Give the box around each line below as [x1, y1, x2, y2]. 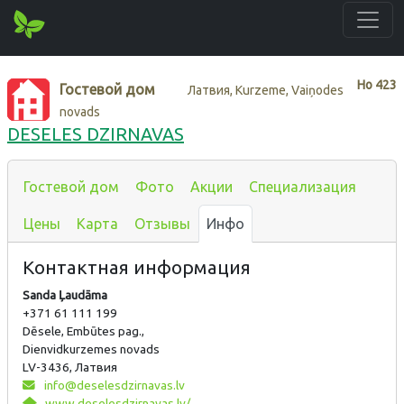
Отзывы [134, 215, 190, 232]
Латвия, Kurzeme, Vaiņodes [188, 82, 344, 97]
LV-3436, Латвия [23, 359, 117, 374]
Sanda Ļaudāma [23, 287, 107, 302]
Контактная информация [23, 256, 251, 278]
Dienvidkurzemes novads [23, 341, 160, 356]
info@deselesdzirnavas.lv [41, 377, 185, 392]
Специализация [249, 178, 356, 195]
